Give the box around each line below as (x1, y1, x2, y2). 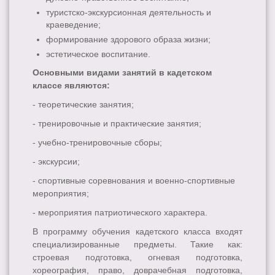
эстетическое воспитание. (46, 49, 151, 60)
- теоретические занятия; (33, 99, 134, 110)
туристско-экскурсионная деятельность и (46, 7, 212, 17)
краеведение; (46, 19, 101, 29)
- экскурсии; (33, 157, 80, 167)
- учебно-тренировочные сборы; (33, 137, 162, 148)
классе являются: (33, 80, 110, 91)
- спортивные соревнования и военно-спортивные (33, 176, 235, 186)
